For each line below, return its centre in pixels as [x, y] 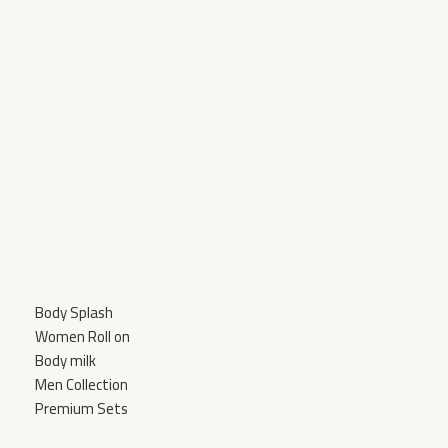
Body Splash [73, 313]
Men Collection [81, 385]
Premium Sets [81, 409]
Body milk [65, 361]
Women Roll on [82, 337]
